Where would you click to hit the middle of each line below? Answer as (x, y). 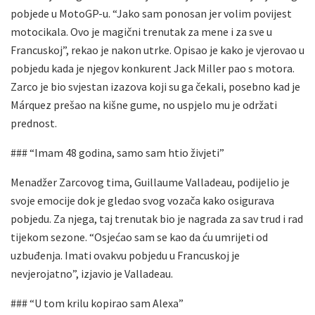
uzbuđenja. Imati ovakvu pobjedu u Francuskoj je (125, 255)
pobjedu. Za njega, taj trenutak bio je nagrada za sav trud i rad (157, 218)
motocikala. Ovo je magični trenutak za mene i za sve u (141, 31)
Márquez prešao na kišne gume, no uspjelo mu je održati (144, 104)
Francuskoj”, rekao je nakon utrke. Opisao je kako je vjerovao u (157, 50)
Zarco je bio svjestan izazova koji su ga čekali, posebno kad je (155, 86)
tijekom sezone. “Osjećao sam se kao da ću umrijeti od (139, 237)
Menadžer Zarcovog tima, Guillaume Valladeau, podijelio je (150, 182)
